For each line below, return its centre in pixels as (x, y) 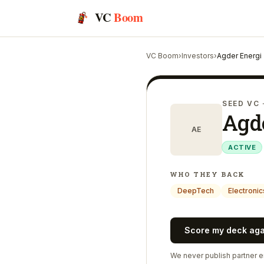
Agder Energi (239, 56)
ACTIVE (242, 147)
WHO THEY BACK (208, 174)
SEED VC (241, 103)
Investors (198, 56)
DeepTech (196, 191)
